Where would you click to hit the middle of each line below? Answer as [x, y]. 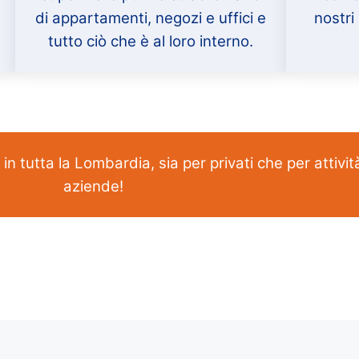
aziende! [93, 186]
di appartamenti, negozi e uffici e [150, 18]
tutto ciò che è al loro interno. [150, 41]
